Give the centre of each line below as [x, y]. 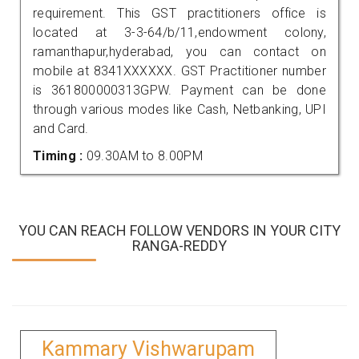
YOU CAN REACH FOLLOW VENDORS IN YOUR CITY [179, 230]
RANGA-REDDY [179, 245]
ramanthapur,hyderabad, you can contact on [179, 51]
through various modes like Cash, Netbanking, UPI [179, 109]
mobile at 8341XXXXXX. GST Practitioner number [179, 71]
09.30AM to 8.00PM [144, 155]
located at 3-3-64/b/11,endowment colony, [179, 32]
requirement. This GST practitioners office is [179, 13]
